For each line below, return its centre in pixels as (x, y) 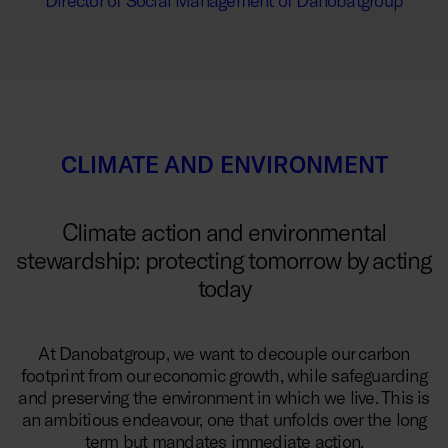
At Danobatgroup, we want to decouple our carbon (224, 353)
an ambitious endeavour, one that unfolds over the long (224, 419)
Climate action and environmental (224, 232)
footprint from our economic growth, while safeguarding (224, 375)
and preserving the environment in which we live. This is (224, 397)
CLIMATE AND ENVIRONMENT (224, 164)
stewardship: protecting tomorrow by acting (224, 260)
